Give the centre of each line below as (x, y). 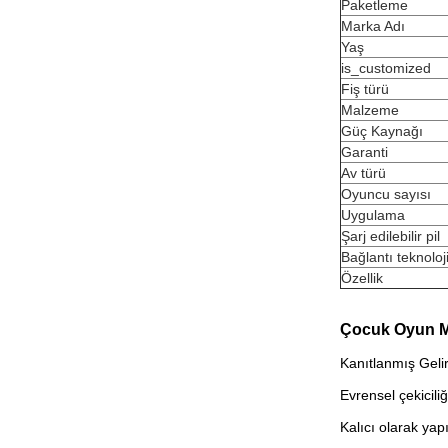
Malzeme (370, 110)
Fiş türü (365, 89)
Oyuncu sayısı (386, 194)
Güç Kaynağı (382, 131)
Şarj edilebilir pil (390, 236)
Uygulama (373, 215)
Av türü (363, 173)
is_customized (386, 68)
